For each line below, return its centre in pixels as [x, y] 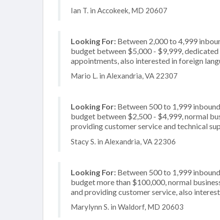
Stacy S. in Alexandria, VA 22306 [123, 141]
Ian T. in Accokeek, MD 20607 [119, 10]
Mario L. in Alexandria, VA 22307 [124, 76]
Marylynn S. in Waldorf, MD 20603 [127, 207]
